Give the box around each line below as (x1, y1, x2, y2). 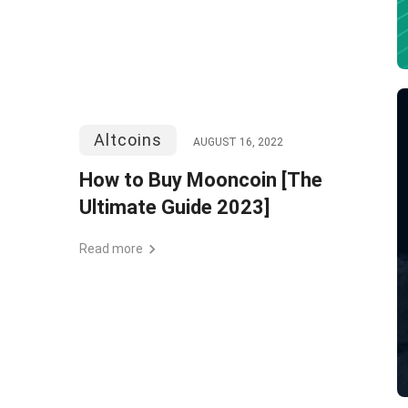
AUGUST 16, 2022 (193, 136, 283, 148)
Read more (79, 241, 143, 256)
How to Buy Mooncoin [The (79, 168, 322, 191)
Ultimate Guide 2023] (79, 196, 270, 219)
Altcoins (94, 130, 162, 149)
